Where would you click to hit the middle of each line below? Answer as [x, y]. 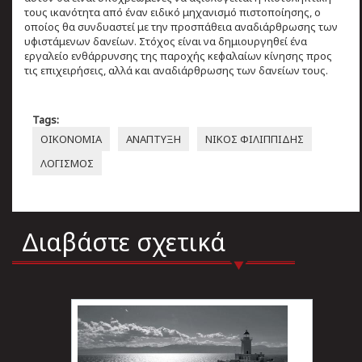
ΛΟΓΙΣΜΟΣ [67, 163]
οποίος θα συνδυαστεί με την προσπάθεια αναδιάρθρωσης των [181, 26]
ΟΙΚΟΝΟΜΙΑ [71, 139]
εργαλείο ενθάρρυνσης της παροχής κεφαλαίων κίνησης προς [178, 55]
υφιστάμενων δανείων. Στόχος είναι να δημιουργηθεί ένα [166, 41]
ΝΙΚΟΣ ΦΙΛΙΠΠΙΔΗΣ [255, 139]
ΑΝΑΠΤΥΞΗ [154, 139]
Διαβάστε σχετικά [124, 242]
